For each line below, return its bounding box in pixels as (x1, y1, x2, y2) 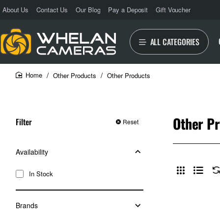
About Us (2, 4, 29, 14)
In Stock (29, 169, 53, 179)
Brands (16, 200, 38, 211)
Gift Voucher (156, 4, 191, 14)
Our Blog (76, 4, 101, 14)
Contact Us (36, 4, 68, 14)
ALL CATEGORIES (150, 35, 200, 48)
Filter (16, 116, 32, 128)
